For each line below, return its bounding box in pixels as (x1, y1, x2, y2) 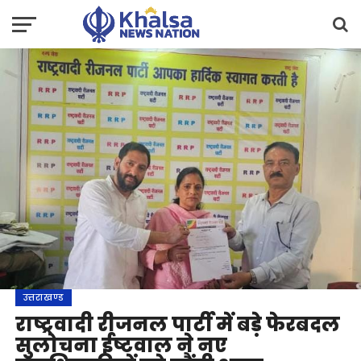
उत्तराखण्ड (23, 290, 64, 304)
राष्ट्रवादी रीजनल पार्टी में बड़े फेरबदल (15, 310, 340, 338)
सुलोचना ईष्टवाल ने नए (15, 331, 227, 359)
